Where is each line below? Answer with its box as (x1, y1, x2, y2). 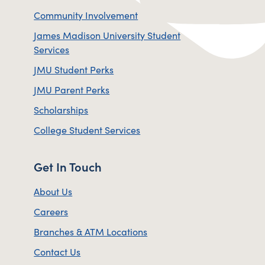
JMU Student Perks (34, 62, 114, 76)
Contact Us (34, 244, 81, 258)
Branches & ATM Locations (34, 224, 148, 238)
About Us (34, 184, 73, 198)
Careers (34, 204, 69, 218)
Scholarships (34, 102, 89, 116)
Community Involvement (34, 8, 138, 21)
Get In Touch (34, 157, 102, 174)
